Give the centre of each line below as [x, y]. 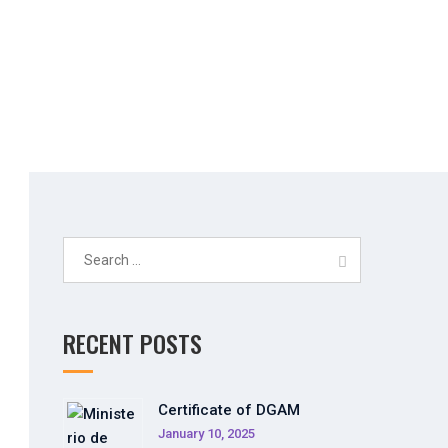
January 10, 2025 [206, 433]
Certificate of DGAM [228, 410]
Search [87, 248]
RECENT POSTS [132, 343]
